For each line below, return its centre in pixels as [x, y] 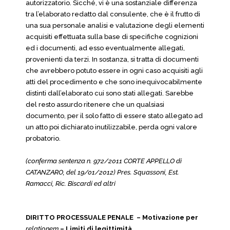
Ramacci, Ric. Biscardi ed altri [71, 184]
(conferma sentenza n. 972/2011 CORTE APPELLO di [104, 161]
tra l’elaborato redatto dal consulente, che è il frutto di [113, 14]
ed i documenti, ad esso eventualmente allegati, [105, 48]
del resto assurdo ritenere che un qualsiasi [95, 104]
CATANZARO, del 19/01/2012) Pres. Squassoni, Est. [102, 172]
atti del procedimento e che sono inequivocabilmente [114, 82]
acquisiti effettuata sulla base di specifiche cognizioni [112, 37]
